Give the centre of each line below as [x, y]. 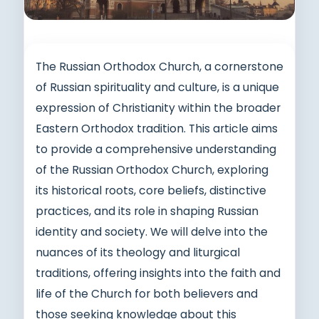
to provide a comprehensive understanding [156, 149]
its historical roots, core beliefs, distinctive [151, 190]
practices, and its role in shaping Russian [147, 211]
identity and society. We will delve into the [152, 231]
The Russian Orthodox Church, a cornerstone [159, 66]
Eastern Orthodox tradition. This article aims [157, 128]
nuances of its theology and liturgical [138, 252]
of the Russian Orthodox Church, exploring [152, 169]
